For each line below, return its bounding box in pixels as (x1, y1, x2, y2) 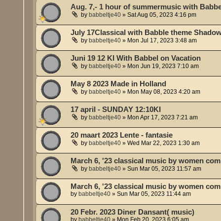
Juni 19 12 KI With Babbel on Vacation (71, 54, 201, 63)
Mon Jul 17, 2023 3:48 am (127, 37, 197, 44)
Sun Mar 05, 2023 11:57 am (127, 165, 202, 173)
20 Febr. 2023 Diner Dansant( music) (71, 208, 195, 217)
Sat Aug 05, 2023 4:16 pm (127, 11, 197, 19)
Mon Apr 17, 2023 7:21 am (127, 114, 198, 121)
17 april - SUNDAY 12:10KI (71, 106, 161, 114)
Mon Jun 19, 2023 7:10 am (127, 63, 199, 70)
